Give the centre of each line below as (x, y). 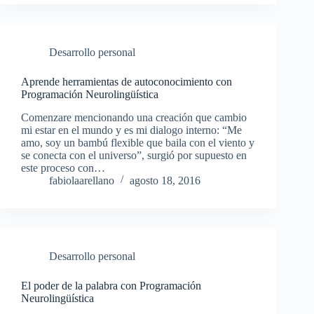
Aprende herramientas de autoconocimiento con (127, 81)
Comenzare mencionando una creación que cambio (134, 117)
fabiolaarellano (82, 180)
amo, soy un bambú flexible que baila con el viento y (138, 142)
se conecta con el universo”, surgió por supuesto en (134, 155)
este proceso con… (63, 168)
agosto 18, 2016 (165, 180)
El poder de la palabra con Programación (111, 285)
